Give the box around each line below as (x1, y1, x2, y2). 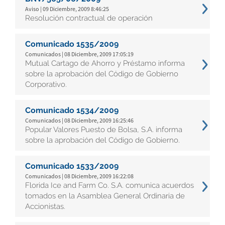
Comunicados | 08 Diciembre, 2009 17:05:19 (25, 50, 134, 58)
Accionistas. (25, 202, 65, 211)
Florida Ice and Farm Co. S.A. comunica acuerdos (25, 181, 194, 190)
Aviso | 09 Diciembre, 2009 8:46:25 (25, 5, 109, 13)
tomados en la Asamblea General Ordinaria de (25, 191, 185, 200)
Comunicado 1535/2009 (25, 39, 119, 49)
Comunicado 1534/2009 (25, 105, 119, 115)
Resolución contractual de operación (25, 14, 153, 23)
